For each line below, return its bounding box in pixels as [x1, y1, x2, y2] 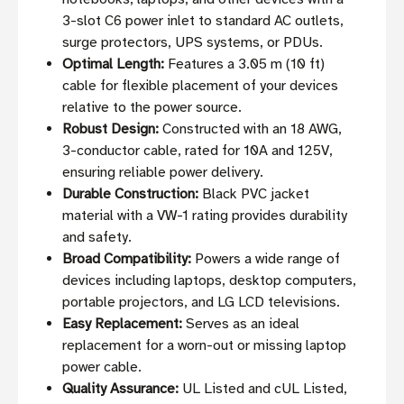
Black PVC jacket [198, 185, 310, 204]
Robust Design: [62, 120, 160, 139]
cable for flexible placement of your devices [62, 77, 339, 96]
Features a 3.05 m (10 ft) [164, 55, 326, 74]
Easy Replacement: [62, 315, 183, 334]
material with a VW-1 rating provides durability [62, 207, 348, 225]
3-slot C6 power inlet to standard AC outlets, [62, 12, 344, 31]
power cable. [62, 358, 142, 377]
